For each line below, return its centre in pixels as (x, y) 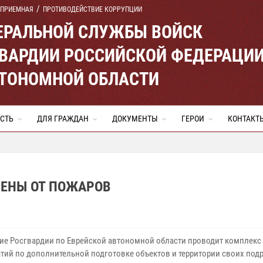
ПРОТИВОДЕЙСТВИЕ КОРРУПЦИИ (92, 9)
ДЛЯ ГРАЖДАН (63, 119)
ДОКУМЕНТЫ (135, 119)
